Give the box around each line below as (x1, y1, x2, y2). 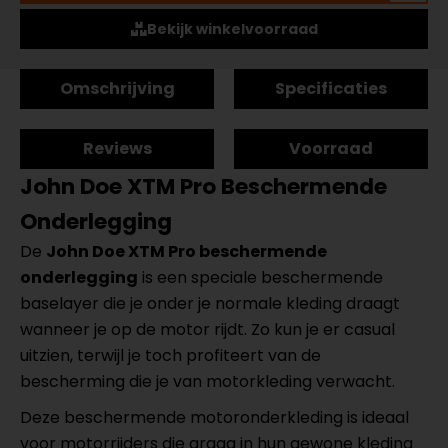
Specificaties (275, 77, 387, 100)
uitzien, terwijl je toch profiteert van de (20, 344, 321, 367)
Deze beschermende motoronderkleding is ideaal (20, 406, 409, 429)
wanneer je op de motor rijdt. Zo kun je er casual (20, 318, 395, 341)
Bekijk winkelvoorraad (146, 19, 318, 39)
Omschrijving (59, 77, 175, 100)
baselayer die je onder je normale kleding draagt (20, 292, 400, 315)
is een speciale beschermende (138, 266, 383, 289)
